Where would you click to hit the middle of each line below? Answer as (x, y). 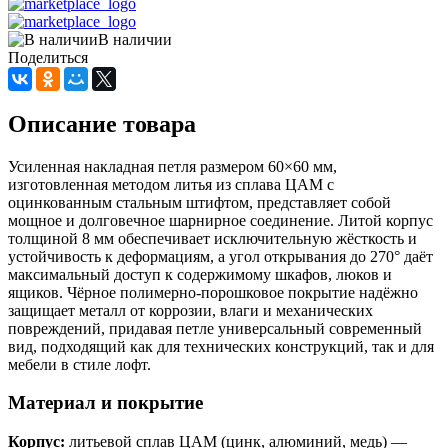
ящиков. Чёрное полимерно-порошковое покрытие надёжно (213, 292)
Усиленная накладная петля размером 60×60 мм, (172, 166)
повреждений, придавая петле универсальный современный (215, 328)
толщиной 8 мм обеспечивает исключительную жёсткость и (212, 238)
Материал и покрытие (105, 403)
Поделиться (48, 57)
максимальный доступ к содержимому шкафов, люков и (200, 274)
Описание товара (102, 123)
